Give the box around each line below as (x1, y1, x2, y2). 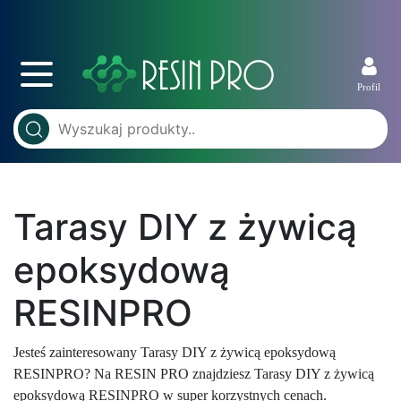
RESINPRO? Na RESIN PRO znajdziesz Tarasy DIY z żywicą (13, 366, 374, 381)
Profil (357, 81, 380, 92)
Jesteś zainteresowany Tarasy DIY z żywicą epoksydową (13, 345, 336, 360)
